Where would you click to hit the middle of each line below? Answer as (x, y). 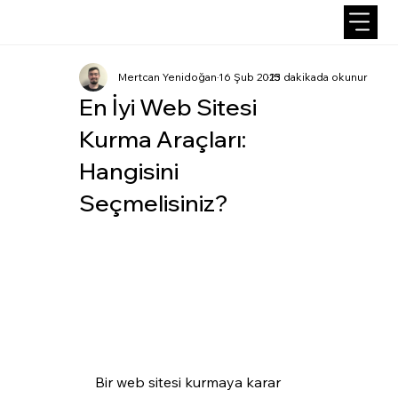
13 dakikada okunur (319, 77)
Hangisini (128, 171)
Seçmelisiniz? (153, 203)
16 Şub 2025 (249, 77)
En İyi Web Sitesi (167, 107)
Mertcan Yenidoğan (167, 77)
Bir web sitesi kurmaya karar (189, 382)
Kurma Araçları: (162, 139)
